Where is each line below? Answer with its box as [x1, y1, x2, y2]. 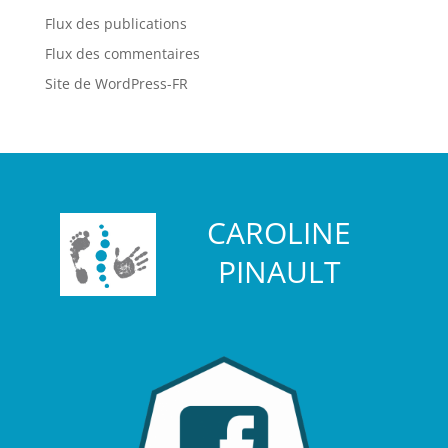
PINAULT [217, 251, 341, 293]
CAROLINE [207, 212, 352, 254]
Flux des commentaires [44, 44, 200, 64]
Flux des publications [44, 14, 187, 34]
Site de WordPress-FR [44, 74, 188, 94]
